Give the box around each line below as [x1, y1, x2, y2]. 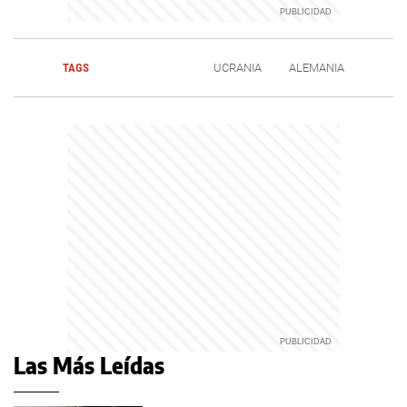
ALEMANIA [289, 61, 345, 75]
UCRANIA [213, 61, 263, 75]
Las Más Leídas [14, 352, 164, 380]
